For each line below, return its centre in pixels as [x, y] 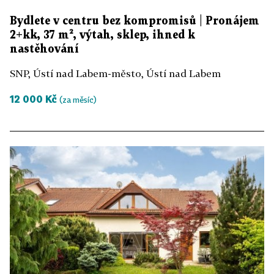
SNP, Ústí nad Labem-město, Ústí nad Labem [115, 74]
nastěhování [44, 50]
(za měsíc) [78, 100]
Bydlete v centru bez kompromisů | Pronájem [135, 21]
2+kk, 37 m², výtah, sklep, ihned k [102, 35]
